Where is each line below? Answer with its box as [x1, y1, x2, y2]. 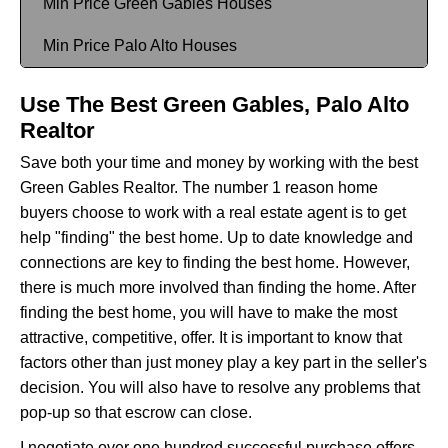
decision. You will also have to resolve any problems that [20, 379, 420, 397]
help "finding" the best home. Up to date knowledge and [20, 229, 413, 247]
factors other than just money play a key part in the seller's [20, 354, 427, 372]
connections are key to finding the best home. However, [20, 254, 410, 272]
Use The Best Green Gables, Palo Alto [20, 92, 409, 118]
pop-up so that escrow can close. [20, 404, 252, 422]
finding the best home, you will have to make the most [20, 304, 397, 322]
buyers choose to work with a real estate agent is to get [20, 204, 406, 222]
